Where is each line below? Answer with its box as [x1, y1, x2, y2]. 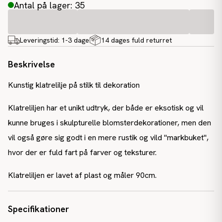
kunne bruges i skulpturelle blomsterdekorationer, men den [8, 117, 211, 128]
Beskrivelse [8, 58, 55, 70]
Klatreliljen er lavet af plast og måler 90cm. [8, 170, 157, 180]
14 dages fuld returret [101, 36, 172, 45]
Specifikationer [8, 203, 69, 215]
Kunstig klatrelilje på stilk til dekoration [8, 80, 140, 90]
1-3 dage [61, 36, 89, 45]
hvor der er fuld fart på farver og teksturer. [8, 147, 159, 158]
